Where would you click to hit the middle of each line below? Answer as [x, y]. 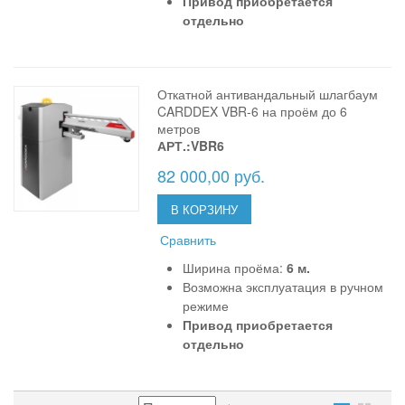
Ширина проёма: [235, 267]
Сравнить [188, 239]
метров [179, 128]
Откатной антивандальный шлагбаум [268, 94]
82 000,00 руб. [212, 175]
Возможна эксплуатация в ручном [283, 286]
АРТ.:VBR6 [191, 145]
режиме [206, 305]
